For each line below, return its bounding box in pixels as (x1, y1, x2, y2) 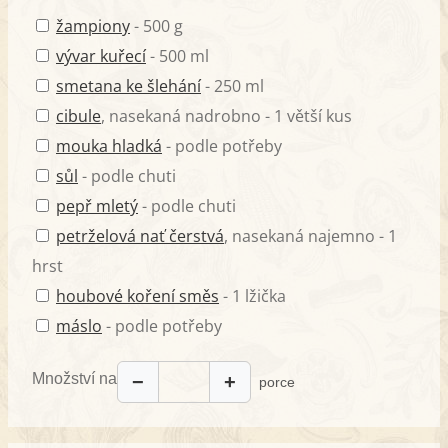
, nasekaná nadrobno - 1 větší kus (101, 104, 352, 127)
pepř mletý (56, 194, 138, 217)
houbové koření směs (56, 284, 219, 307)
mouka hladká (56, 134, 162, 157)
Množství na (32, 370, 117, 388)
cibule (56, 104, 101, 127)
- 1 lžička (219, 284, 286, 307)
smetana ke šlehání (56, 74, 201, 97)
